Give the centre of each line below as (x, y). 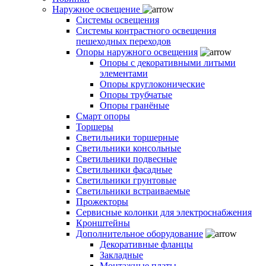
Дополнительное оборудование (140, 233)
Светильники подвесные (126, 159)
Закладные (121, 255)
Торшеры (95, 126)
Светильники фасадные (124, 169)
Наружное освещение (97, 9)
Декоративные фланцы (146, 244)
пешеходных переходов (123, 41)
